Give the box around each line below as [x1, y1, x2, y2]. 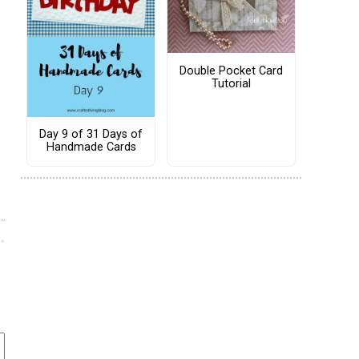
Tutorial [212, 76, 251, 91]
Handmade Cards [46, 140, 136, 155]
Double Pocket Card [179, 63, 283, 78]
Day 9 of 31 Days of [39, 127, 143, 142]
